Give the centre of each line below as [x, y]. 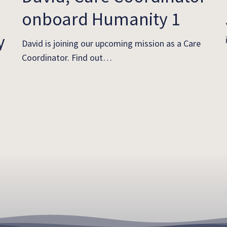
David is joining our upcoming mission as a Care [111, 44]
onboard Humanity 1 [101, 19]
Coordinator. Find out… [67, 58]
